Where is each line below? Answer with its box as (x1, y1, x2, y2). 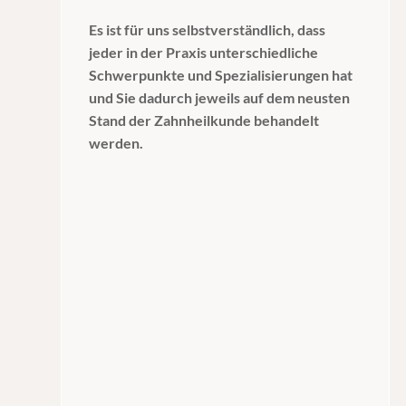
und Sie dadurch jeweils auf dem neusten (89, 89, 351, 106)
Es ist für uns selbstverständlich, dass (89, 21, 326, 38)
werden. (89, 134, 144, 151)
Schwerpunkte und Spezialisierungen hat (89, 66, 353, 83)
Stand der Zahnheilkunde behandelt (89, 111, 320, 129)
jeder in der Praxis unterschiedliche (89, 43, 319, 61)
